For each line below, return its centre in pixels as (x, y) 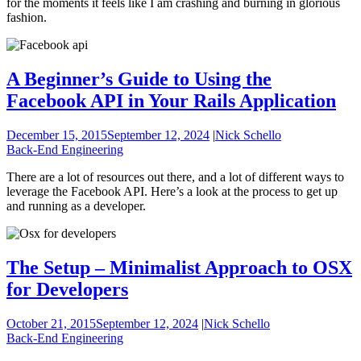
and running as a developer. (76, 205)
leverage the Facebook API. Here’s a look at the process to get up (172, 191)
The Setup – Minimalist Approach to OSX (179, 267)
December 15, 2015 (57, 135)
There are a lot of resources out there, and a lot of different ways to (175, 176)
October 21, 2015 (51, 323)
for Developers (67, 289)
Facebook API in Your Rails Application (171, 100)
